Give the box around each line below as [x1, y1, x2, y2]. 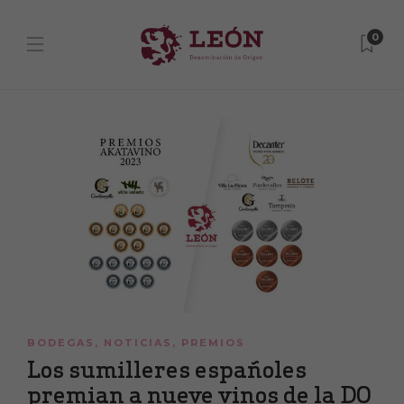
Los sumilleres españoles [27, 354, 307, 385]
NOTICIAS [104, 336, 172, 350]
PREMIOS [181, 336, 245, 350]
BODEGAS [27, 336, 95, 350]
